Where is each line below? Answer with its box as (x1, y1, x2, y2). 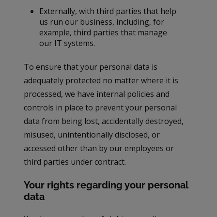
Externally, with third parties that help (39, 6, 177, 17)
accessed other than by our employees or (24, 143, 174, 154)
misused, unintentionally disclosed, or (24, 129, 160, 140)
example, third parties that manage (39, 27, 168, 38)
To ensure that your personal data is (24, 62, 158, 73)
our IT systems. (39, 38, 95, 49)
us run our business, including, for (39, 16, 165, 28)
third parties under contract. (24, 156, 126, 168)
